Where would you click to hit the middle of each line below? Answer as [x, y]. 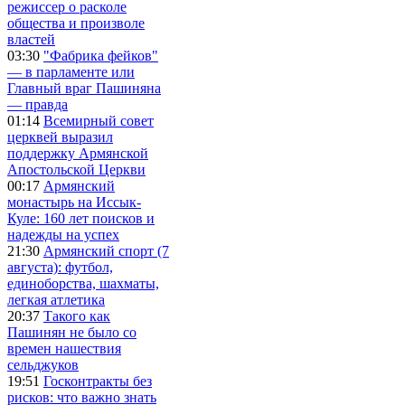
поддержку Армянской [78, 153]
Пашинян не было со [72, 332]
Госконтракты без [98, 381]
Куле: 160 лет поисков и [81, 218]
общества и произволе [76, 23]
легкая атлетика [56, 299]
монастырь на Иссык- [74, 202]
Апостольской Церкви [76, 169]
